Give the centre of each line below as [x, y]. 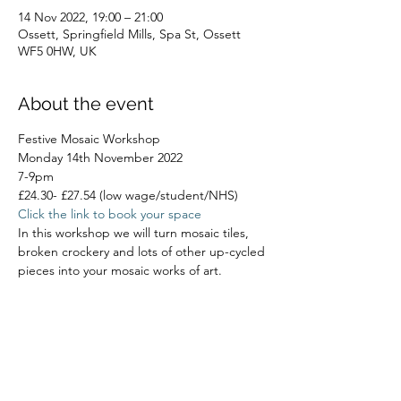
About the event [86, 104]
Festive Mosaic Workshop [89, 139]
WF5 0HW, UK [57, 51]
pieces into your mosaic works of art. [120, 270]
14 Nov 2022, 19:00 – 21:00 [90, 17]
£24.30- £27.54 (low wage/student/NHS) [128, 195]
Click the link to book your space [110, 214]
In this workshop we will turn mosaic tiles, [135, 233]
